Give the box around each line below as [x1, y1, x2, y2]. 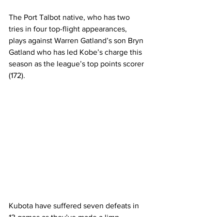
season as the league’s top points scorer [9, 59, 146, 68]
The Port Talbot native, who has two [9, 13, 132, 21]
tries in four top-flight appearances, [9, 24, 129, 33]
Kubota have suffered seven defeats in [9, 201, 141, 210]
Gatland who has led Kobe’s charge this [9, 47, 144, 56]
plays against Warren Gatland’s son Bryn [9, 36, 145, 45]
